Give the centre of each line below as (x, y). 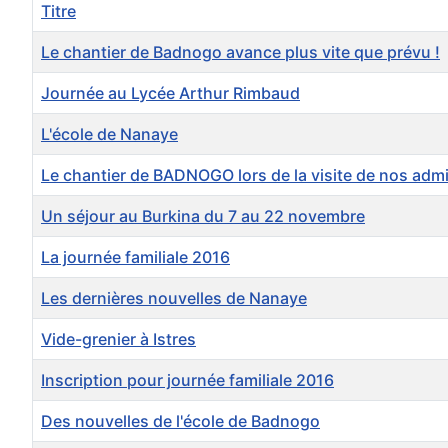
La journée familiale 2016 (135, 257)
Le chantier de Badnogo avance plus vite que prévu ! (240, 52)
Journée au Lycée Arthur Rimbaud (170, 93)
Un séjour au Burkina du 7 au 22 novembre (203, 216)
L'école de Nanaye (109, 134)
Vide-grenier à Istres (118, 339)
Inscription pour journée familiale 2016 (187, 380)
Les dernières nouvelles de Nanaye (174, 298)
